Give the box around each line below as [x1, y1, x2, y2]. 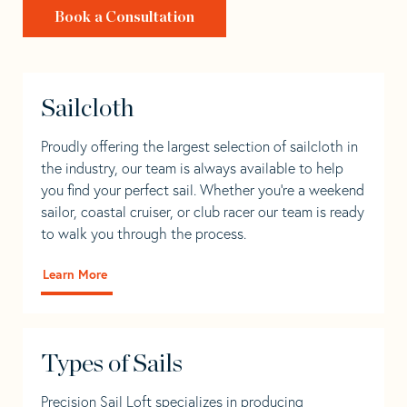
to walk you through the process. [41, 223, 246, 243]
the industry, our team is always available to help [41, 158, 343, 177]
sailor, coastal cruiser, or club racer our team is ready [41, 202, 364, 221]
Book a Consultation [55, 9, 194, 25]
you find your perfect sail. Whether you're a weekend [41, 180, 364, 199]
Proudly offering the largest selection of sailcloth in [41, 136, 358, 155]
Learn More [43, 266, 107, 283]
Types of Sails [41, 351, 183, 377]
